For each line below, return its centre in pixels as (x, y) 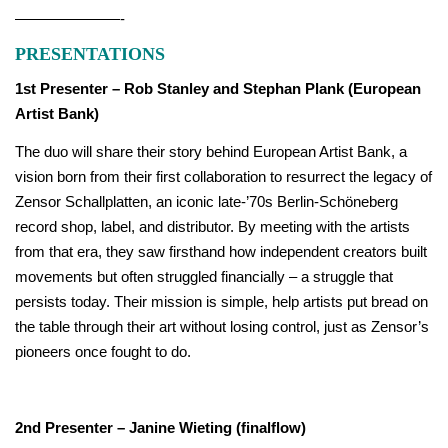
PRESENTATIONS (90, 53)
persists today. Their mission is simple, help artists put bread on (221, 302)
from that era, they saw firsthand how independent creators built (221, 252)
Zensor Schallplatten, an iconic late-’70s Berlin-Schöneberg (206, 202)
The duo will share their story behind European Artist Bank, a (211, 152)
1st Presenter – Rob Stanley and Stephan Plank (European (218, 88)
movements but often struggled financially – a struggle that (204, 277)
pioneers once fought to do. (103, 352)
